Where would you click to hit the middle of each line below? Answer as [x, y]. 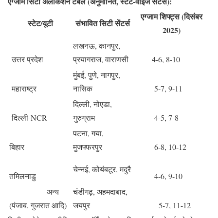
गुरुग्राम [84, 118]
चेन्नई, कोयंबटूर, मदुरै [102, 169]
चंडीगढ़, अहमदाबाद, [100, 192]
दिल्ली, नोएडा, [92, 104]
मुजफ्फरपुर [88, 147]
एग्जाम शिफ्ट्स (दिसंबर [172, 17]
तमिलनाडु [23, 176]
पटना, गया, [88, 133]
